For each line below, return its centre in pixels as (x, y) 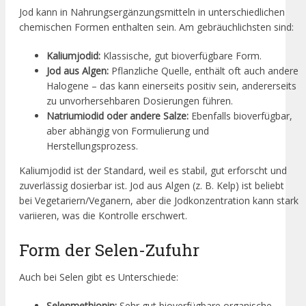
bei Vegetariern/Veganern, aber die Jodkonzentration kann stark (159, 200)
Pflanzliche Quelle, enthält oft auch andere (204, 70)
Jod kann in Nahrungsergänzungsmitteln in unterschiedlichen (152, 12)
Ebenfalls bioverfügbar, (240, 115)
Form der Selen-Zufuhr (109, 250)
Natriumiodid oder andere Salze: (117, 115)
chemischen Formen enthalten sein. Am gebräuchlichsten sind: (156, 27)
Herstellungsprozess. (92, 145)
